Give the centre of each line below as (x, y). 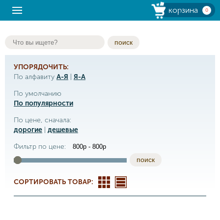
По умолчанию (38, 94)
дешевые (63, 130)
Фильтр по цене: (41, 147)
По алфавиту (35, 77)
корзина (183, 10)
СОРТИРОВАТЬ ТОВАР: (54, 182)
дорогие (28, 130)
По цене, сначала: (42, 120)
